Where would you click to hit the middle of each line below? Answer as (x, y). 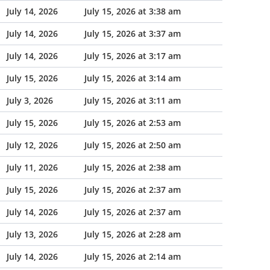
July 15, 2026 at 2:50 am (133, 145)
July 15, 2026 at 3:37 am (133, 33)
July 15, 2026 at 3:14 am (133, 78)
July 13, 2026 (32, 234)
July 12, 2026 (32, 145)
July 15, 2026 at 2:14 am (133, 256)
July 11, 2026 (32, 167)
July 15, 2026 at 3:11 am (133, 100)
